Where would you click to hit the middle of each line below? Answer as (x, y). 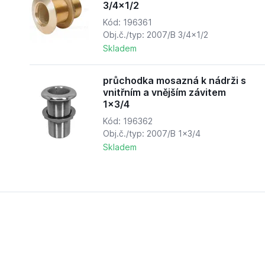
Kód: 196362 (127, 121)
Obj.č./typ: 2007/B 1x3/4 (151, 134)
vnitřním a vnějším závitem (164, 93)
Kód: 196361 (127, 22)
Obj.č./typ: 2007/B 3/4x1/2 (155, 35)
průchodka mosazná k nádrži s (174, 81)
